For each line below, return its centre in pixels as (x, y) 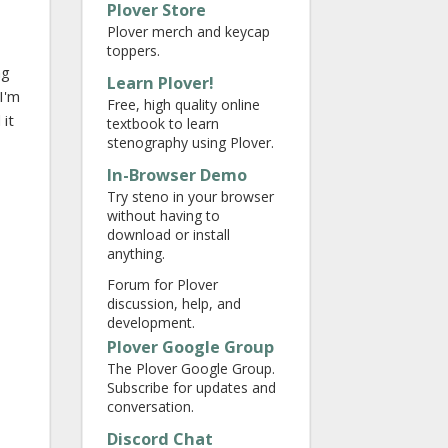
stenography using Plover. (190, 142)
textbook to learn (163, 123)
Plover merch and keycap (188, 31)
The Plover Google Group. (191, 368)
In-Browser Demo (177, 175)
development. (151, 322)
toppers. (133, 50)
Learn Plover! (160, 83)
